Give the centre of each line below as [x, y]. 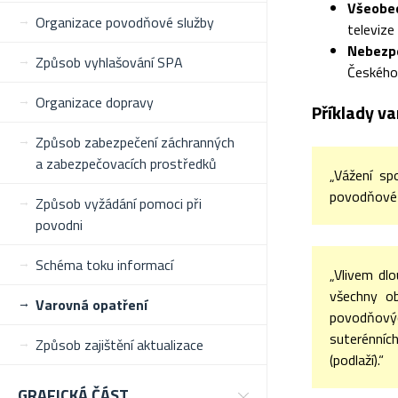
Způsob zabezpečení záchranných [135, 142]
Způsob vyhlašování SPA [109, 62]
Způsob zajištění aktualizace [119, 345]
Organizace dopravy [95, 102]
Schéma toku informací [104, 265]
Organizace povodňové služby [125, 22]
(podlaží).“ [357, 360]
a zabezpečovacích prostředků [126, 163]
